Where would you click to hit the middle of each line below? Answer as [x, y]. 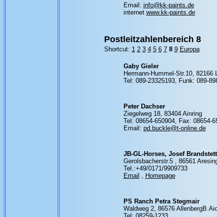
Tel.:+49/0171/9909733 [155, 168]
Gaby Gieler [141, 66]
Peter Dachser [144, 106]
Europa [189, 49]
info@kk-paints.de [169, 5]
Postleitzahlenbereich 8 [152, 39]
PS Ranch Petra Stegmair [161, 201]
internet [135, 12]
